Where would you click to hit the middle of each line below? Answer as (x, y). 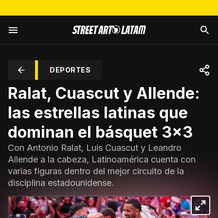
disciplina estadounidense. (61, 183)
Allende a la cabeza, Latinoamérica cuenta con (102, 159)
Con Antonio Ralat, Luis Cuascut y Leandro (95, 148)
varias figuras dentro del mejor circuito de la (96, 171)
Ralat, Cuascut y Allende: (104, 93)
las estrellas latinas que (98, 113)
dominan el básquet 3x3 (100, 132)
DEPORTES (70, 70)
